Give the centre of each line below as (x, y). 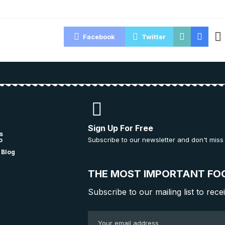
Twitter (153, 37)
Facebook (99, 37)
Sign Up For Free (121, 128)
